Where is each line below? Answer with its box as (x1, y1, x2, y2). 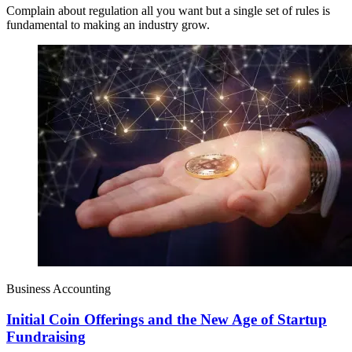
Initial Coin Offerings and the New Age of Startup (6, 310, 327, 328)
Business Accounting (6, 282, 111, 296)
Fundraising (6, 328, 86, 345)
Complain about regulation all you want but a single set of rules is (6, 4, 330, 18)
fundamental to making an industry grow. (6, 18, 210, 32)
